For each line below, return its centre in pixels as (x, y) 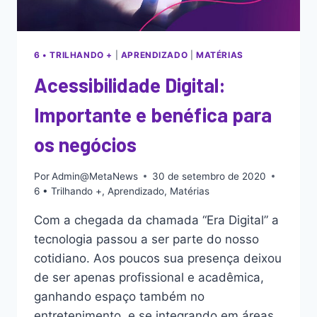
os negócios (85, 144)
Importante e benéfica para (153, 114)
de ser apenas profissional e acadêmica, (149, 277)
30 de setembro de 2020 (209, 176)
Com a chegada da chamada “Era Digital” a (156, 220)
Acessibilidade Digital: (130, 85)
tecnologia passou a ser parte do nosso (146, 239)
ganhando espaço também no (119, 296)
